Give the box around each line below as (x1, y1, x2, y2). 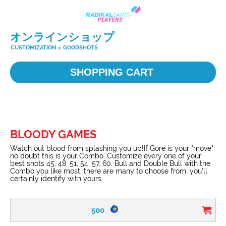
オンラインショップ (10, 30, 115, 43)
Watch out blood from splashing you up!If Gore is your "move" (10, 144, 213, 152)
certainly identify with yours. (10, 175, 103, 183)
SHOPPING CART (70, 67, 156, 78)
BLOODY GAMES (10, 128, 96, 141)
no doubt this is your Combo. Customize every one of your (10, 152, 201, 160)
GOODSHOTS (63, 44, 98, 51)
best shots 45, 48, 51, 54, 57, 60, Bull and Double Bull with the (10, 159, 210, 167)
